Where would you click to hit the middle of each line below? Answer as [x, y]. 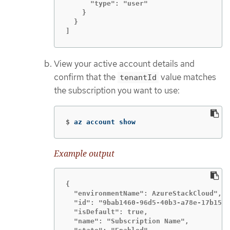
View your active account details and [124, 64]
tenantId [138, 78]
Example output [84, 153]
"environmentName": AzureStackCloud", [144, 193]
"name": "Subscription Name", [127, 221]
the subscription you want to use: [117, 91]
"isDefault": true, [107, 212]
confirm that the [86, 77]
